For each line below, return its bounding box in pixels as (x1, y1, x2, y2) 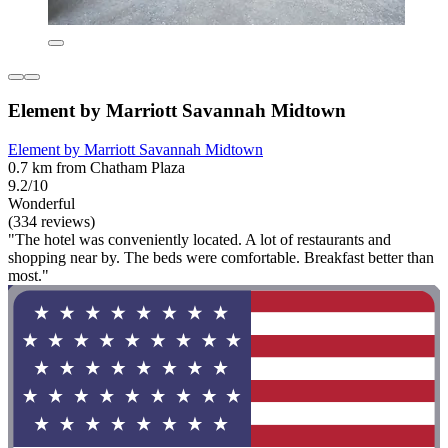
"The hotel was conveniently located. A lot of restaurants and (8, 230, 391, 248)
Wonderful (8, 194, 75, 212)
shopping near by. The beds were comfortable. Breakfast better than (8, 248, 434, 266)
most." (8, 266, 49, 284)
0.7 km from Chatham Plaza (8, 158, 185, 176)
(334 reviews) (8, 212, 95, 230)
